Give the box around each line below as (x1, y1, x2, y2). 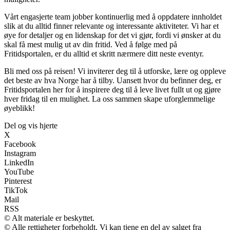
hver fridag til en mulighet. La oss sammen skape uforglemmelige (4, 94, 215, 104)
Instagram (4, 149, 36, 158)
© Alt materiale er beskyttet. (4, 214, 94, 223)
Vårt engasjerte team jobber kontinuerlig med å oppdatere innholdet (4, 12, 222, 22)
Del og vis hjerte (4, 121, 57, 130)
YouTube (4, 167, 34, 177)
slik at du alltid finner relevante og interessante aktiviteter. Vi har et (4, 22, 219, 31)
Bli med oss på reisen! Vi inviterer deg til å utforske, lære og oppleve (4, 67, 226, 76)
